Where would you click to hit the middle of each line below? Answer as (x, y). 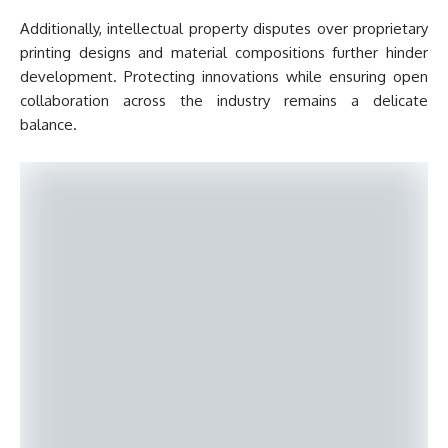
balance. (48, 124)
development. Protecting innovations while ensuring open (224, 76)
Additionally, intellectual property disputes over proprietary (224, 28)
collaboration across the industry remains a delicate (224, 100)
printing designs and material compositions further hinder (224, 52)
